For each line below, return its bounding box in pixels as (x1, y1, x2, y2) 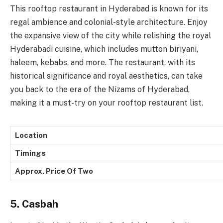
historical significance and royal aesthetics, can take (10, 71, 203, 81)
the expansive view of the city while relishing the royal (10, 30, 211, 40)
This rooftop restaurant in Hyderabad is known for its (10, 3, 208, 13)
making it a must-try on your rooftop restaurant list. (10, 98, 203, 108)
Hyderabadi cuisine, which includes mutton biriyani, (10, 44, 198, 54)
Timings (15, 148, 46, 157)
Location (15, 130, 47, 139)
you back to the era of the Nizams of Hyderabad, (10, 84, 190, 94)
